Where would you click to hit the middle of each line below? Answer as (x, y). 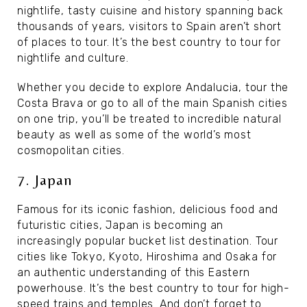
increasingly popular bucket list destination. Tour (148, 241)
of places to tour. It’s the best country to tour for (149, 42)
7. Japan (45, 180)
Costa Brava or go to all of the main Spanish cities (152, 103)
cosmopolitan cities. (71, 150)
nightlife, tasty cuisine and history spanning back (150, 11)
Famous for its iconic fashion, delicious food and (148, 209)
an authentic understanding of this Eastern (134, 272)
